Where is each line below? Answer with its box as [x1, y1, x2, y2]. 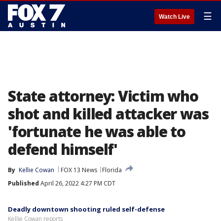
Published [8, 179, 39, 187]
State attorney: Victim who [8, 86, 198, 106]
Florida [102, 166, 122, 174]
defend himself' [8, 139, 118, 159]
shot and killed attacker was [8, 104, 209, 124]
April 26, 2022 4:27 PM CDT [39, 179, 115, 187]
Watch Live [159, 13, 190, 20]
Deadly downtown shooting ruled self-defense [8, 205, 165, 214]
